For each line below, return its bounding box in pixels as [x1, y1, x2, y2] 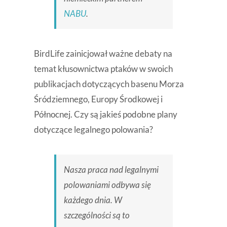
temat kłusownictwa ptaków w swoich [33, 63, 173, 74]
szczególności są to [63, 210, 130, 221]
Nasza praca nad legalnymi [63, 164, 159, 175]
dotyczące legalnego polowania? [33, 124, 153, 135]
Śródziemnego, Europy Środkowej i [33, 94, 163, 105]
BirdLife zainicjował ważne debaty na [33, 48, 172, 59]
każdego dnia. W [63, 195, 122, 206]
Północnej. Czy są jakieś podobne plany [33, 109, 177, 120]
